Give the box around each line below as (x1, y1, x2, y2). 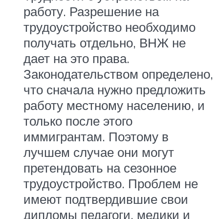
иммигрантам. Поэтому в (23, 128, 169, 144)
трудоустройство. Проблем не (23, 175, 198, 191)
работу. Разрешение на (23, 3, 159, 19)
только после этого (23, 112, 132, 129)
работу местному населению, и (23, 97, 205, 113)
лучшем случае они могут (23, 144, 174, 160)
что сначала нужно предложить (23, 81, 206, 97)
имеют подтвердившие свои (23, 191, 188, 207)
